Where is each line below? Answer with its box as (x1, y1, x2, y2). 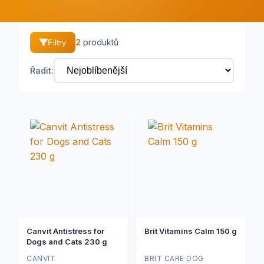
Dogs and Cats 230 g (27, 237, 107, 246)
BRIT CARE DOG (144, 254, 204, 263)
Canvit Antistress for (27, 226, 104, 236)
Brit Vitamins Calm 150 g (144, 226, 237, 236)
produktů (81, 37, 118, 47)
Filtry (48, 38, 66, 47)
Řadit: (30, 65, 54, 75)
